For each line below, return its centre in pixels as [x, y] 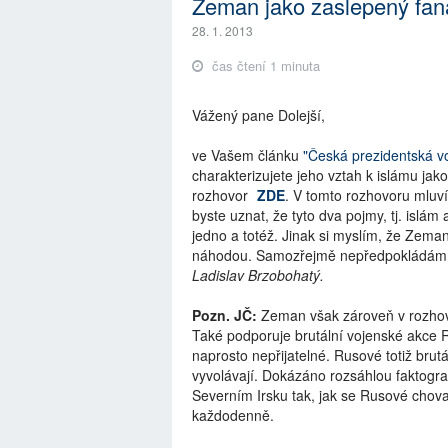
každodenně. [233, 414]
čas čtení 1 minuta [264, 65]
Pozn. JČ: [224, 314]
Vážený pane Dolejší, [258, 114]
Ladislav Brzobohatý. [258, 274]
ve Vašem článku [247, 154]
